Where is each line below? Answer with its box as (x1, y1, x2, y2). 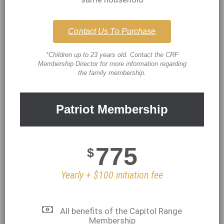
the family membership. (78, 68, 146, 76)
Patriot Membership (56, 102, 168, 116)
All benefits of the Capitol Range (60, 205, 182, 216)
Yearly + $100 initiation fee (61, 168, 163, 181)
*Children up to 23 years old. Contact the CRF (45, 50, 178, 58)
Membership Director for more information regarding (37, 59, 186, 67)
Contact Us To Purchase (68, 26, 156, 35)
